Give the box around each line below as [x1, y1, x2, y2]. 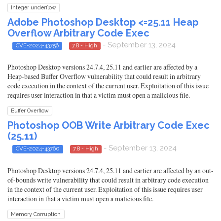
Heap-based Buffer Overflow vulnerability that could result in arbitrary [7, 72, 201, 81]
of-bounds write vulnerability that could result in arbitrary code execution [7, 175, 209, 184]
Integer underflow [11, 4, 56, 10]
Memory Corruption [11, 211, 61, 217]
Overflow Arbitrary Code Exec [7, 27, 149, 39]
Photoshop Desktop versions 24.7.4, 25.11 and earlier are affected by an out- [7, 165, 214, 175]
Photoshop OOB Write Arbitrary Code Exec [7, 119, 210, 132]
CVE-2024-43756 [15, 41, 59, 49]
